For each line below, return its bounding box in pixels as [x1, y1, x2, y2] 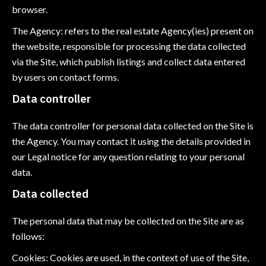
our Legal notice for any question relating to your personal [12, 151, 245, 162]
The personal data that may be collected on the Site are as [12, 215, 244, 226]
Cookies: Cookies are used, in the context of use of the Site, [12, 252, 249, 263]
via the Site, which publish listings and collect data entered [12, 56, 245, 67]
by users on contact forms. [12, 71, 119, 83]
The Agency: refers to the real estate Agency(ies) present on [12, 25, 254, 36]
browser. [12, 4, 47, 15]
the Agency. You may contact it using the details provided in [12, 135, 251, 147]
